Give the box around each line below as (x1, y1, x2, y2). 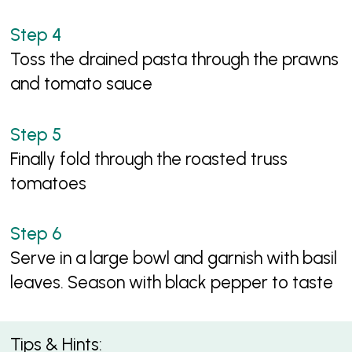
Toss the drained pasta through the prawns (10, 49, 339, 71)
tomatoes (10, 172, 87, 194)
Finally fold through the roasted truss (10, 148, 288, 170)
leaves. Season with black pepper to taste (10, 272, 334, 294)
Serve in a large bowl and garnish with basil (10, 247, 338, 269)
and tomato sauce (10, 73, 153, 95)
